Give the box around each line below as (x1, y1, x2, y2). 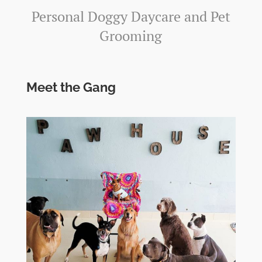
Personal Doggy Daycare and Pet (31, 6, 230, 26)
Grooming (99, 26, 163, 45)
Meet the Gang (26, 79, 116, 95)
